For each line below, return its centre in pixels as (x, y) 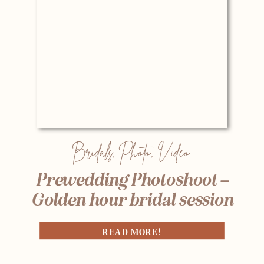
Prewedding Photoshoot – (132, 179)
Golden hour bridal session (132, 199)
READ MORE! (132, 232)
